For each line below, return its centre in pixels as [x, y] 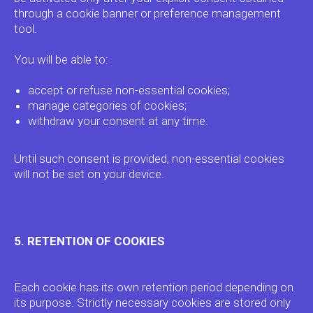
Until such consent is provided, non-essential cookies [149, 159]
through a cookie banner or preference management [147, 13]
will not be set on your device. [89, 174]
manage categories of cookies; [107, 105]
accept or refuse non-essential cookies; [129, 90]
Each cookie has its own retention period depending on [154, 287]
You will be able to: [61, 59]
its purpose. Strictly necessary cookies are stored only [152, 303]
